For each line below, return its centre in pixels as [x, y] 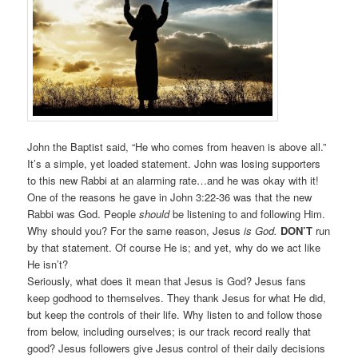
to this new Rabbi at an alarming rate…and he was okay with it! [173, 181]
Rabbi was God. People [84, 214]
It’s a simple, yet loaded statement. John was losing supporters [174, 164]
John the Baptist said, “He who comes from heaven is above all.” [177, 147]
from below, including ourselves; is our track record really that [169, 332]
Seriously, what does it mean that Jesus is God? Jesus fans [167, 281]
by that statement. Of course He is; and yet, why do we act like [174, 248]
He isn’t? [48, 265]
